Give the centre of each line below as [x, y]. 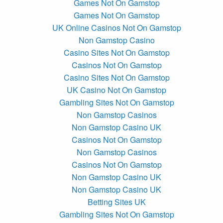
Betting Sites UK [116, 202]
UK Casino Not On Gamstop [116, 90]
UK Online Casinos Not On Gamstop [116, 27]
